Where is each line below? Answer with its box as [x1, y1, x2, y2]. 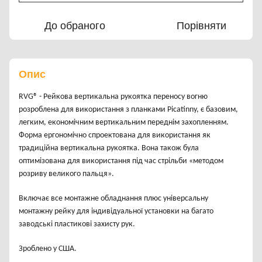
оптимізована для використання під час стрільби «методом [19, 157, 223, 166]
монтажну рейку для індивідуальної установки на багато [19, 207, 213, 216]
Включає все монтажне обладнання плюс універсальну [19, 194, 208, 204]
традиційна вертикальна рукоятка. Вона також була [19, 144, 199, 153]
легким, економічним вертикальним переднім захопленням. [19, 118, 229, 127]
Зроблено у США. [19, 244, 77, 254]
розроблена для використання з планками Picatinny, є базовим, [19, 105, 238, 115]
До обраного [44, 20, 105, 32]
